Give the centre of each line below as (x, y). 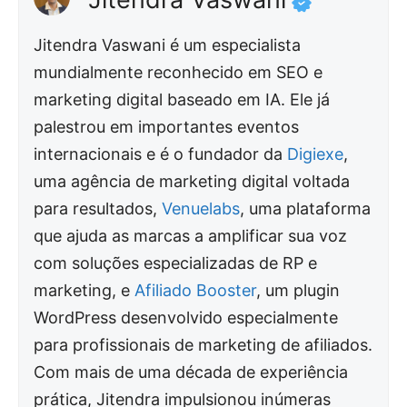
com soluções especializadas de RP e (176, 263)
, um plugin (298, 291)
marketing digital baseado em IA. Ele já (182, 100)
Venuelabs (201, 209)
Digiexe (316, 154)
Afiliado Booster (196, 291)
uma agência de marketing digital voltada (192, 182)
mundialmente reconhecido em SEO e (179, 73)
